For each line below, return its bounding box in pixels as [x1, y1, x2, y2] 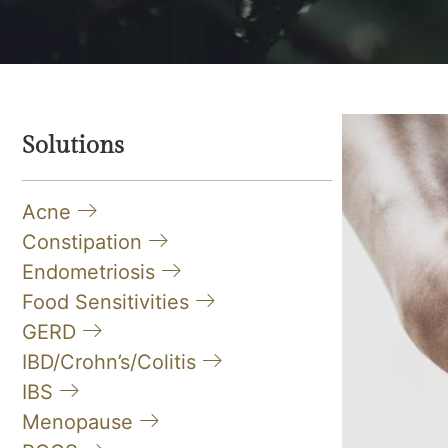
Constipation [22, 230, 148, 254]
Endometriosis [22, 260, 161, 284]
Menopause [22, 410, 139, 434]
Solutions [22, 132, 124, 160]
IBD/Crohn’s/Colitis [22, 350, 202, 374]
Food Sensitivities [22, 290, 195, 314]
